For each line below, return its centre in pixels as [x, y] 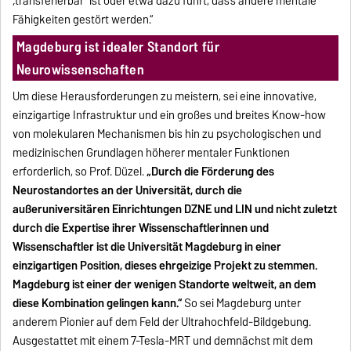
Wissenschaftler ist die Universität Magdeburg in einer [147, 246]
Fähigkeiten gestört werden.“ [83, 19]
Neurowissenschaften [80, 69]
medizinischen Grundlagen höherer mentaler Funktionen [152, 152]
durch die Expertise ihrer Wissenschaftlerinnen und [141, 228]
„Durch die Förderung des [211, 171]
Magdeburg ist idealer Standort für [118, 46]
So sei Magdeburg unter [242, 303]
